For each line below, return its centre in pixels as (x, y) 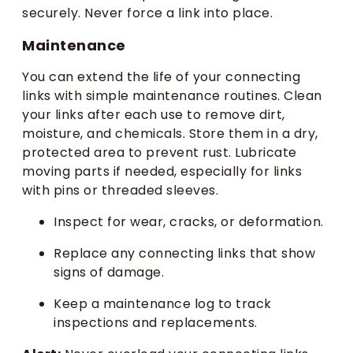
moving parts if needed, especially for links (162, 171)
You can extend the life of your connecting (161, 76)
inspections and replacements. (156, 322)
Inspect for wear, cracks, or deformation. (189, 221)
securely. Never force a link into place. (147, 13)
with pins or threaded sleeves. (120, 190)
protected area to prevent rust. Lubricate (160, 152)
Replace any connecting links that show (184, 253)
